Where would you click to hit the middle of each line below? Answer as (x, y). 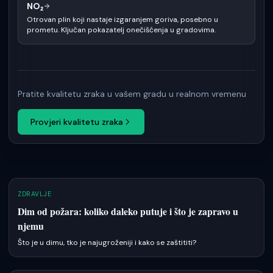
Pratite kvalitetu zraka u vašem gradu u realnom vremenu (132, 94)
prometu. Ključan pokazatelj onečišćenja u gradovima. (121, 30)
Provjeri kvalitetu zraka (77, 122)
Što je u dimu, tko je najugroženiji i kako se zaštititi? (107, 243)
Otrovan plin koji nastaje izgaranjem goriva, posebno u (122, 20)
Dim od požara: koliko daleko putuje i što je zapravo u (128, 211)
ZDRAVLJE (35, 194)
